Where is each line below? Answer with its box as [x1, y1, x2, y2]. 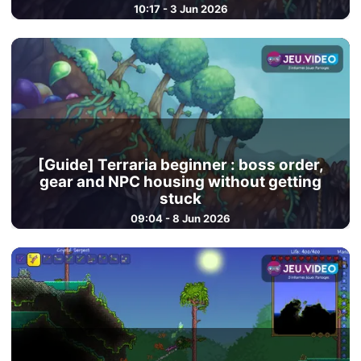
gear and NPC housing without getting [39, 172, 322, 192]
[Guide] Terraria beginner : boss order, [37, 156, 324, 175]
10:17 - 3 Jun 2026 [133, 2, 228, 16]
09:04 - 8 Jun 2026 [131, 212, 230, 226]
